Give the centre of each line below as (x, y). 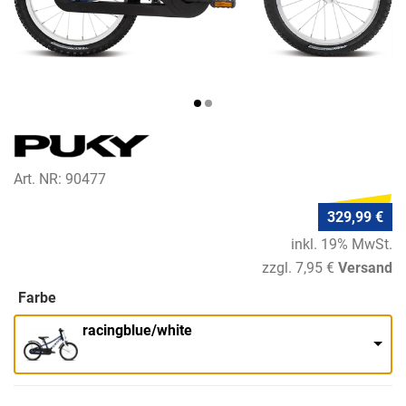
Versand (365, 267)
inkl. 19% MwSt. (342, 245)
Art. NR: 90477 (60, 179)
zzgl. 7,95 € (298, 267)
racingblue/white (137, 330)
